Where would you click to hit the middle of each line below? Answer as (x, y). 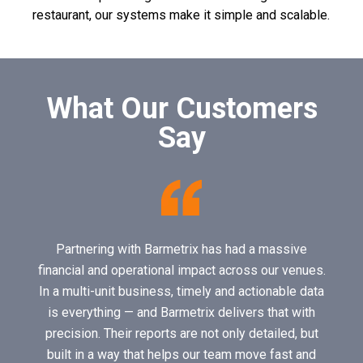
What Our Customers (181, 109)
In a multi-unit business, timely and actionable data (181, 292)
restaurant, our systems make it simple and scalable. (181, 15)
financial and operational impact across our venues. (181, 271)
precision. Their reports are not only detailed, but (181, 334)
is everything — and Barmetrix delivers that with (181, 313)
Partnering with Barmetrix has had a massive (181, 250)
